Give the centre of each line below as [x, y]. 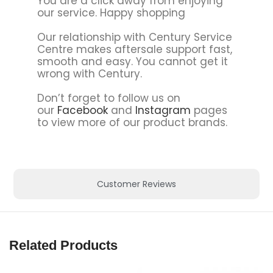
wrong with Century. [89, 73]
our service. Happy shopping [111, 12]
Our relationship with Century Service [134, 37]
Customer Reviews [136, 184]
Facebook [82, 110]
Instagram [163, 110]
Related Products [63, 246]
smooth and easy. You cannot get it [132, 61]
